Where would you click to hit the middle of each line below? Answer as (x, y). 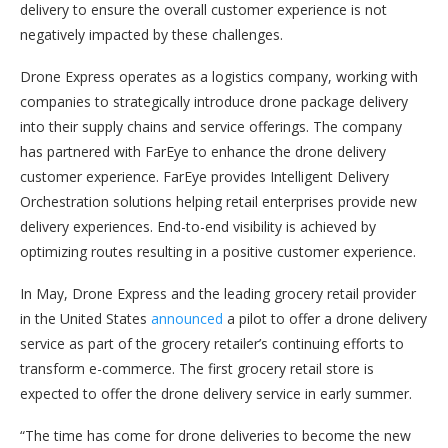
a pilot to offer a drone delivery (325, 319)
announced (187, 319)
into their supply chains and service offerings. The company (211, 127)
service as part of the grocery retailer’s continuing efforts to (212, 344)
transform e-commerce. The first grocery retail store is (197, 369)
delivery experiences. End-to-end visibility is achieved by (198, 227)
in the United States (85, 319)
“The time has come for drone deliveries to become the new (215, 436)
